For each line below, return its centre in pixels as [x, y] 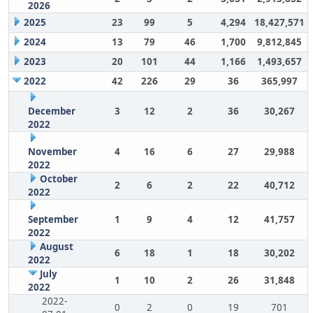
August [56, 247]
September [53, 219]
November [52, 152]
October [58, 179]
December [51, 111]
